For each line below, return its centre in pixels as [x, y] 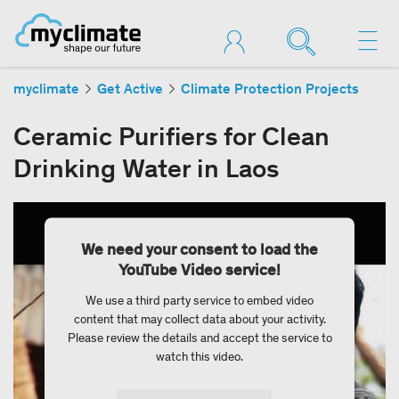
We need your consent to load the [199, 249]
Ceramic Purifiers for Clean [171, 136]
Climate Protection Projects [270, 89]
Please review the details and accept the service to [199, 338]
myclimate [46, 89]
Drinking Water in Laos [146, 168]
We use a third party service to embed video [199, 300]
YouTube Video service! [199, 269]
